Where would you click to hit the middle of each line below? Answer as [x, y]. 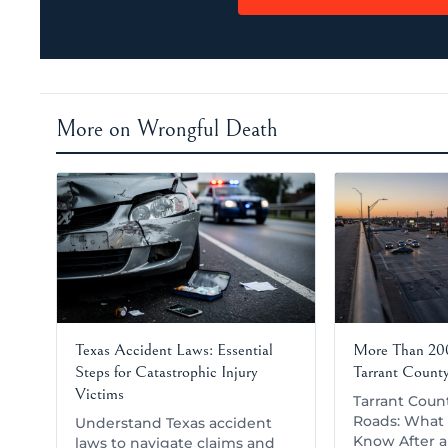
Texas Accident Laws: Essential [174, 349]
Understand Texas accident [173, 422]
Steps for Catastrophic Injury [166, 371]
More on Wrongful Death [167, 128]
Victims [99, 393]
